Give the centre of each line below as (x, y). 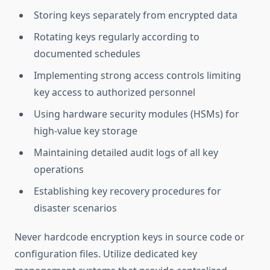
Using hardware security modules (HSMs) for (137, 114)
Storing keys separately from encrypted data (136, 15)
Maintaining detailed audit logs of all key (126, 153)
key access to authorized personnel (115, 93)
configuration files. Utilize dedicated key (106, 254)
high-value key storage (86, 131)
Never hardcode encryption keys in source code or (130, 237)
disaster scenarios (75, 208)
